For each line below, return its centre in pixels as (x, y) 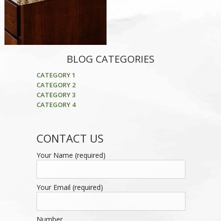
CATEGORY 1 (56, 75)
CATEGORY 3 (56, 94)
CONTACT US (70, 138)
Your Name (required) (71, 155)
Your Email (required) (70, 187)
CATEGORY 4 (56, 104)
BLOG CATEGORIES (110, 59)
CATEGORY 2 (56, 85)
